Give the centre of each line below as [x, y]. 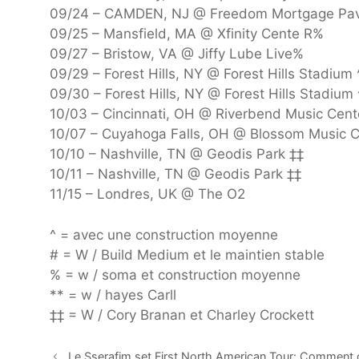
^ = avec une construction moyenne [164, 234]
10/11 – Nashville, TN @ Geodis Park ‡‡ [175, 174]
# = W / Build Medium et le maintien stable [187, 254]
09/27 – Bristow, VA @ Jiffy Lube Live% [177, 54]
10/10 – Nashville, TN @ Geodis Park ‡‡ [177, 154]
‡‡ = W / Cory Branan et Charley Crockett [182, 315]
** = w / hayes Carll [113, 294]
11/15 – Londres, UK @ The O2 [147, 194]
